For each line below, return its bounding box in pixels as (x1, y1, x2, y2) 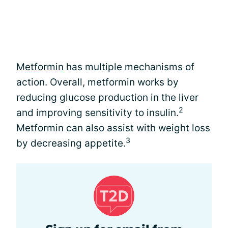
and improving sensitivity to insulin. (16, 107, 179, 119)
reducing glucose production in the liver (16, 92, 198, 103)
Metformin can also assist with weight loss (16, 122, 210, 134)
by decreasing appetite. (16, 137, 126, 149)
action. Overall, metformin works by (16, 76, 179, 88)
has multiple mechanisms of (64, 61, 194, 73)
